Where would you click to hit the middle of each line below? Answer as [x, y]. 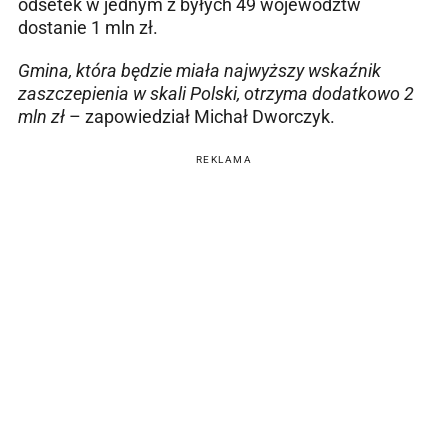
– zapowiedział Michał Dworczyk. [200, 116]
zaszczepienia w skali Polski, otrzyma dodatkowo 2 [216, 93]
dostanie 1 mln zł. [88, 27]
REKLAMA [224, 159]
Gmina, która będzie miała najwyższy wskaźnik [199, 70]
